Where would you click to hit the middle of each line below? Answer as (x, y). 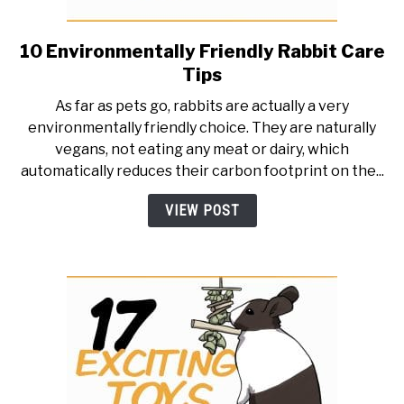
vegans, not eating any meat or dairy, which (202, 150)
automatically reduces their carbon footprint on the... (202, 171)
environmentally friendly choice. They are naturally (202, 128)
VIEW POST (202, 211)
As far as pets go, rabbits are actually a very (202, 106)
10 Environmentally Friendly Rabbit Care (202, 52)
